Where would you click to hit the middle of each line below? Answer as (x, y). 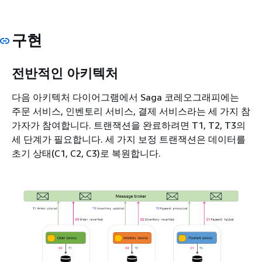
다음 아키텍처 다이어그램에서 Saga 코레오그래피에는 (125, 97)
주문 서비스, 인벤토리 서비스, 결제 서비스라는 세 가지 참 (131, 111)
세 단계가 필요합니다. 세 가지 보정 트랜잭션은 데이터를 (129, 139)
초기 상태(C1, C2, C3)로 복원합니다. (86, 153)
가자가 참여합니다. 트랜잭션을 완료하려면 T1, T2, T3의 (129, 125)
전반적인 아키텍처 (65, 73)
